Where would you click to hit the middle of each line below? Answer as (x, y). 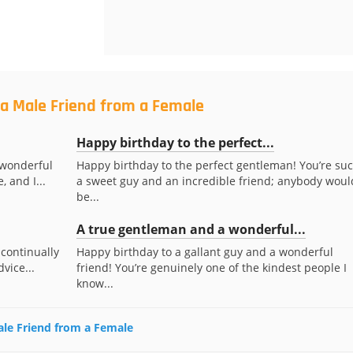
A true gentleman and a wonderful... (191, 229)
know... (95, 283)
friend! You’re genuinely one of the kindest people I (211, 268)
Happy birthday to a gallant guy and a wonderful (204, 252)
